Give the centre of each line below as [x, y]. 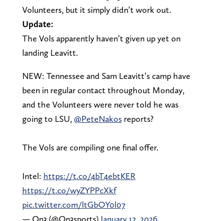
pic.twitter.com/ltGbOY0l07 [74, 204]
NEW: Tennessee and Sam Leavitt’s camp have [106, 75]
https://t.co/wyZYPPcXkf [69, 190]
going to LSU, [48, 118]
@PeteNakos [98, 118]
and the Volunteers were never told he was [100, 104]
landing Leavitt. [50, 52]
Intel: [33, 176]
